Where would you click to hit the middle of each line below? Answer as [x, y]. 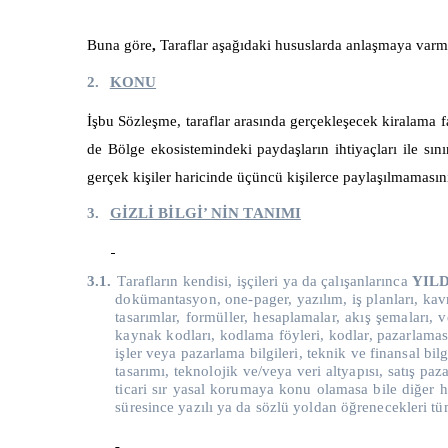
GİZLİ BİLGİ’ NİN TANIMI [205, 212]
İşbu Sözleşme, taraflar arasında [189, 120]
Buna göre [119, 45]
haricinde [206, 176]
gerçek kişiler [131, 176]
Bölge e [132, 148]
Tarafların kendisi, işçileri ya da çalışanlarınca [264, 280]
